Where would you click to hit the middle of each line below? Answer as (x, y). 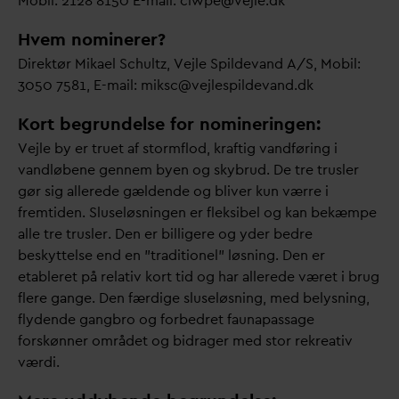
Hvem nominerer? (92, 39)
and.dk (291, 85)
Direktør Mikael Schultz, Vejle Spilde (134, 64)
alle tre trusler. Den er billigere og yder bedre (165, 234)
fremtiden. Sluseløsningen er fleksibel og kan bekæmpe (197, 212)
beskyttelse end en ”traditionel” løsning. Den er (171, 255)
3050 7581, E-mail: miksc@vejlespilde (140, 85)
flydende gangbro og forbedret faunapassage (166, 319)
